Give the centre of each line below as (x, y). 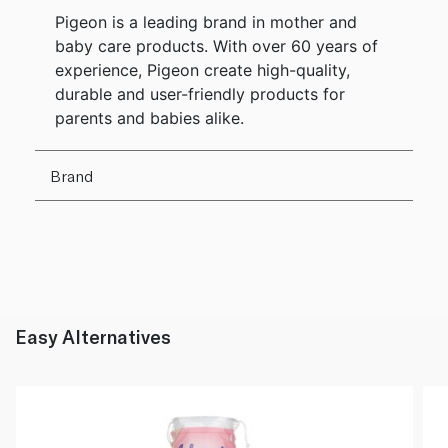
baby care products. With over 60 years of (216, 46)
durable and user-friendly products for (200, 94)
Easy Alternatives (93, 337)
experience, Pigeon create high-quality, (202, 70)
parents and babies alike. (149, 118)
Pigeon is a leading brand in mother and (206, 22)
